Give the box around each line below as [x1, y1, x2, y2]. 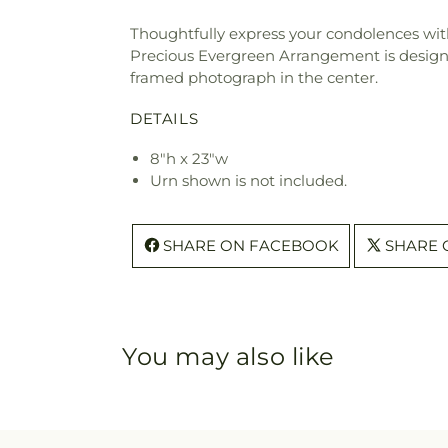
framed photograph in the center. [130, 68, 378, 87]
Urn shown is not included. [150, 170, 347, 190]
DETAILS [130, 108, 199, 128]
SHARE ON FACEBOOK [163, 235, 339, 255]
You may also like [122, 341, 335, 371]
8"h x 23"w [150, 148, 228, 168]
